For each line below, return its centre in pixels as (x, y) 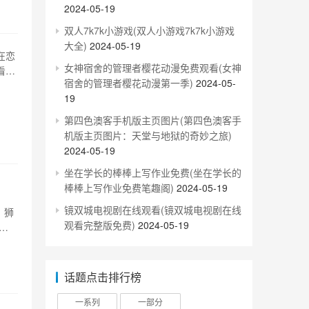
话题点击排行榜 (103, 277)
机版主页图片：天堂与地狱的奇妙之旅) (148, 135)
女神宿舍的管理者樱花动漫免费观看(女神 (153, 68)
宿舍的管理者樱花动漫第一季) (129, 83)
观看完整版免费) (100, 225)
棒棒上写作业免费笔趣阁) (119, 188)
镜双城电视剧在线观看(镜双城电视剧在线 (153, 210)
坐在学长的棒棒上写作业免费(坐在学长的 (153, 172)
